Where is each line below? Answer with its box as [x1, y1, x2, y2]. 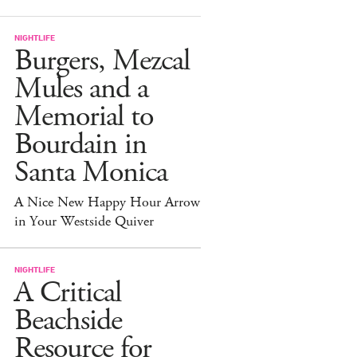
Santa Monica [14, 152, 167, 192]
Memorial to [14, 96, 153, 136]
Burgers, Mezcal [14, 41, 190, 80]
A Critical [14, 273, 121, 312]
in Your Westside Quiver [14, 211, 154, 231]
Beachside [14, 300, 122, 340]
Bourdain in [14, 124, 147, 164]
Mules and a [14, 69, 148, 108]
